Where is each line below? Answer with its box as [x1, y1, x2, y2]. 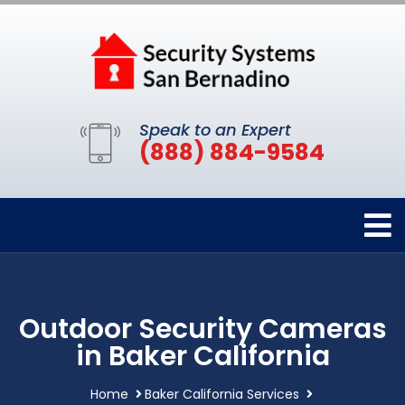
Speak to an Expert [139, 118, 291, 142]
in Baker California [75, 337, 330, 376]
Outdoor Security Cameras [18, 310, 387, 349]
